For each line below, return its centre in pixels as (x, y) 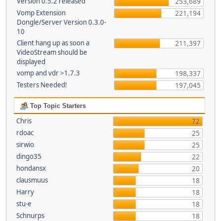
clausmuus (32, 180)
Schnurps (30, 216)
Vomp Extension (41, 13)
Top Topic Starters (57, 106)
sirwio (25, 145)
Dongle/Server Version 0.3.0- (61, 22)
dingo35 (29, 156)
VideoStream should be (52, 52)
